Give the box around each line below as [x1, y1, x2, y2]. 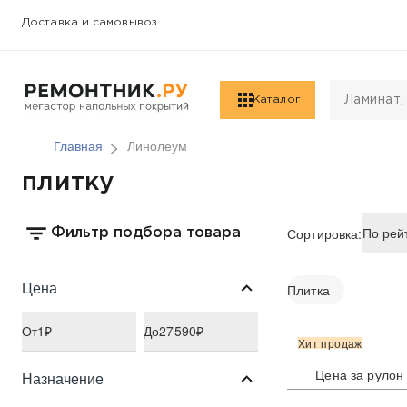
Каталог [253, 94, 301, 104]
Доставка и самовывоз [22, 17, 157, 27]
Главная [54, 136, 103, 154]
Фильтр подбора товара [51, 226, 241, 241]
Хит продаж [298, 334, 362, 351]
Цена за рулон [315, 364, 404, 383]
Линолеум [127, 136, 187, 154]
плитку [22, 172, 115, 194]
